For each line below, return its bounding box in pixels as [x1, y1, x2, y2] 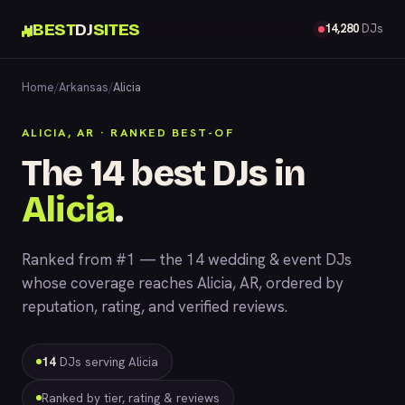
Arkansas [59, 80, 108, 95]
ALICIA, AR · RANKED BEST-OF [22, 125, 234, 140]
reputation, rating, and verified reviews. [22, 297, 287, 316]
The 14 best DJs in [22, 152, 306, 195]
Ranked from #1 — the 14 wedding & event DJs [22, 250, 352, 269]
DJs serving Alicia [56, 353, 158, 370]
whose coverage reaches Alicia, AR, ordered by [22, 273, 344, 293]
